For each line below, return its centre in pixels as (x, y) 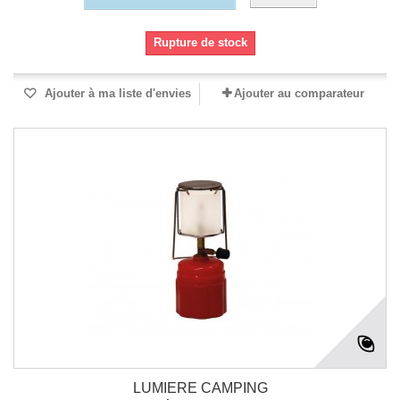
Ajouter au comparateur (299, 93)
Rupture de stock (200, 42)
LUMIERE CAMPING (200, 388)
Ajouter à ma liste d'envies (116, 93)
